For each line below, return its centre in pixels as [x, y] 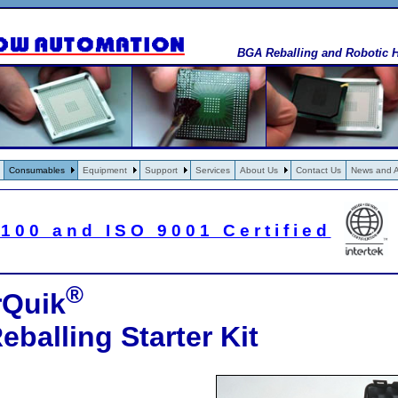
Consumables [37, 170]
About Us [259, 170]
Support [161, 170]
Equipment [105, 170]
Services [213, 170]
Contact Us [318, 170]
